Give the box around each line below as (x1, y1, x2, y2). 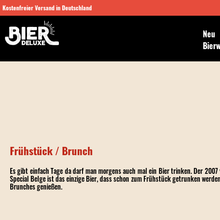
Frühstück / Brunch (10, 143, 93, 158)
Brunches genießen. (10, 181, 62, 192)
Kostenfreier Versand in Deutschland (2, 3, 92, 12)
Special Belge (10, 173, 46, 184)
